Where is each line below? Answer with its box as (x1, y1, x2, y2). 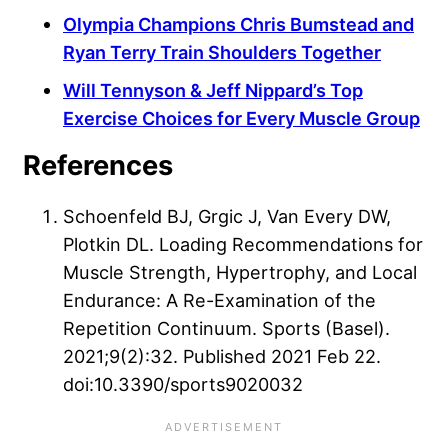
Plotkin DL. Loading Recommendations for (63, 232, 423, 255)
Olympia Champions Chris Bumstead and (63, 12, 414, 35)
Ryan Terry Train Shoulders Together (63, 40, 381, 63)
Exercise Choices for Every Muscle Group (63, 106, 420, 129)
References (23, 148, 173, 182)
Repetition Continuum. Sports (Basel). (63, 316, 390, 339)
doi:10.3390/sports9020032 (63, 372, 303, 395)
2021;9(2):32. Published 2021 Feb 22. (63, 344, 381, 367)
